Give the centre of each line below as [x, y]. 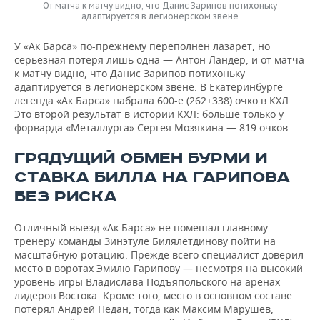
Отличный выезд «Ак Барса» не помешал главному [141, 227]
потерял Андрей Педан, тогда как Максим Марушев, [144, 309]
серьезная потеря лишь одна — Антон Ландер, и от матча [159, 60]
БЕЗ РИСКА [66, 197]
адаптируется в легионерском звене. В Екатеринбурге [149, 87]
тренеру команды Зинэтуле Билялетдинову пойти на [145, 241]
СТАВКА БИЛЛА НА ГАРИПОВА [152, 177]
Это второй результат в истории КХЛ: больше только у [149, 114]
